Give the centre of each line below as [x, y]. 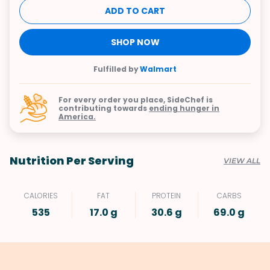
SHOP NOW [135, 42]
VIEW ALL [242, 161]
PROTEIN [167, 196]
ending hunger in [184, 108]
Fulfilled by [116, 69]
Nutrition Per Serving [72, 161]
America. [77, 116]
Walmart [158, 69]
